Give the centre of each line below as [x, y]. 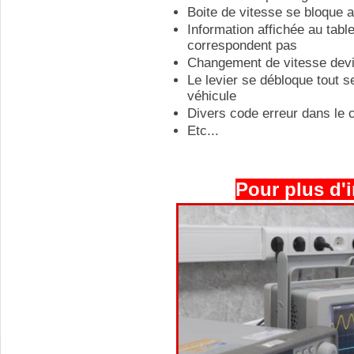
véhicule [212, 96]
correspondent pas [242, 45]
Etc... [203, 131]
